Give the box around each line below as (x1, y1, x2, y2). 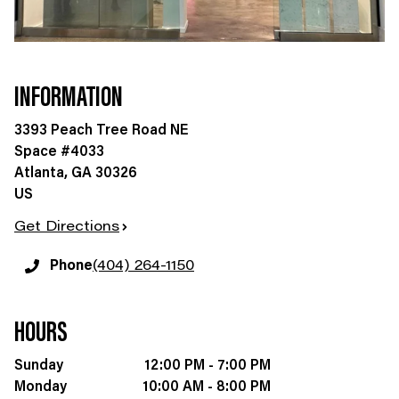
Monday (14, 379, 67, 395)
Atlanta (14, 166, 64, 181)
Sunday (14, 358, 63, 373)
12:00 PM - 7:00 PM (144, 358, 271, 373)
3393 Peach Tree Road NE (14, 123, 189, 138)
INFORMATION (14, 84, 123, 113)
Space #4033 (14, 144, 104, 159)
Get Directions (14, 219, 119, 234)
